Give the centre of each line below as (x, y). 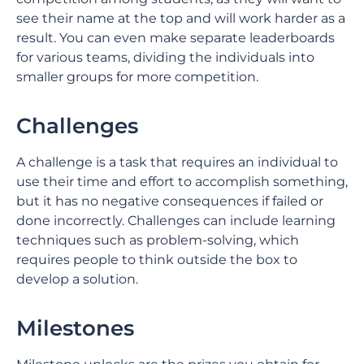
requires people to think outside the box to (157, 260)
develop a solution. (77, 279)
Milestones (75, 328)
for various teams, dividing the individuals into (165, 57)
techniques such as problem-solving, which (158, 240)
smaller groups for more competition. (137, 77)
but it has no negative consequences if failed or (170, 201)
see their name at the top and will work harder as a (181, 18)
